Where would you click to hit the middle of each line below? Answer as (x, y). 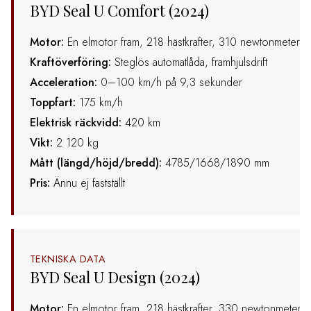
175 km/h (101, 103)
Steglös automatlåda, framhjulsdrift (189, 62)
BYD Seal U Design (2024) (115, 277)
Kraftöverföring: (70, 62)
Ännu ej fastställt (89, 183)
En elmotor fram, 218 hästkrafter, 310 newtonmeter (182, 42)
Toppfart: (54, 103)
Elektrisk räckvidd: (76, 123)
